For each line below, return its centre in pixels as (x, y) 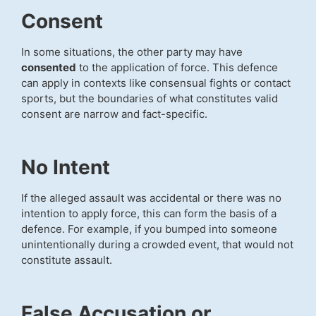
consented (49, 68)
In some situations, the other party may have (132, 52)
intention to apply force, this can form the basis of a (149, 214)
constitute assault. (67, 260)
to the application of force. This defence (177, 68)
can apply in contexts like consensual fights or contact (156, 83)
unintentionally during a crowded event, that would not (157, 245)
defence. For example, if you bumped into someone (149, 229)
